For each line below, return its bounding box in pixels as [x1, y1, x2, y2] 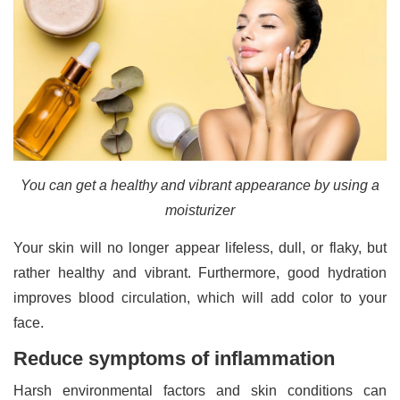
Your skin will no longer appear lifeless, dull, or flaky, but [13, 240, 387, 256]
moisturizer [165, 203, 235, 219]
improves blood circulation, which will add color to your [13, 290, 387, 306]
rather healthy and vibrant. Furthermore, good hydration [13, 265, 387, 281]
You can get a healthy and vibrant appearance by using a [21, 178, 379, 194]
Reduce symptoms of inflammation [13, 347, 335, 371]
